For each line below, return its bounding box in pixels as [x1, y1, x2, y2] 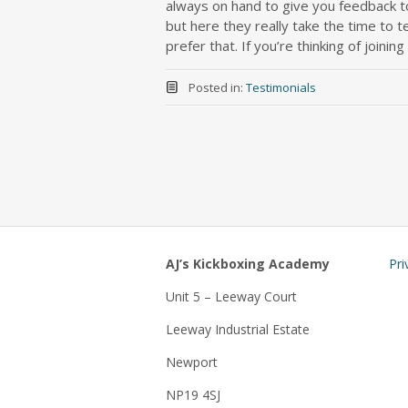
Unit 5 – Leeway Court [166, 288, 297, 305]
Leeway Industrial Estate [166, 321, 310, 338]
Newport [166, 353, 218, 371]
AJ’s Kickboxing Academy [166, 255, 330, 272]
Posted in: [188, 78, 246, 96]
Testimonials [245, 78, 316, 96]
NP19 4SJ [166, 386, 220, 403]
